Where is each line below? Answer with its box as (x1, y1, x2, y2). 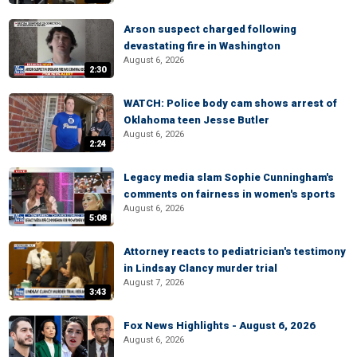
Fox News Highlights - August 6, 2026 (124, 320, 316, 331)
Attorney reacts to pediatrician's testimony (124, 245, 346, 257)
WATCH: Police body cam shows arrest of (124, 97, 337, 109)
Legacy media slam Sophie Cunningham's (124, 171, 334, 183)
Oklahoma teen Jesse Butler (124, 114, 269, 126)
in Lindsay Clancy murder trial (124, 262, 277, 274)
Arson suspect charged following (124, 23, 296, 35)
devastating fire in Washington (124, 40, 280, 52)
